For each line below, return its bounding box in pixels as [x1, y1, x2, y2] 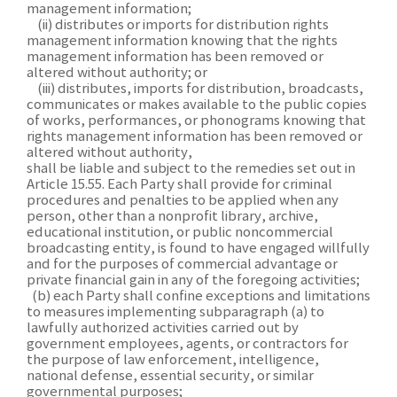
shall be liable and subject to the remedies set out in [27, 161, 355, 176]
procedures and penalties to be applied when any [27, 193, 339, 208]
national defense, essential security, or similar [27, 369, 314, 384]
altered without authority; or [27, 66, 207, 81]
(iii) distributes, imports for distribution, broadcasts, [27, 82, 363, 97]
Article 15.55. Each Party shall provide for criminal [27, 177, 332, 192]
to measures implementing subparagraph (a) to [27, 305, 324, 320]
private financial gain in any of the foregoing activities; [27, 273, 360, 288]
